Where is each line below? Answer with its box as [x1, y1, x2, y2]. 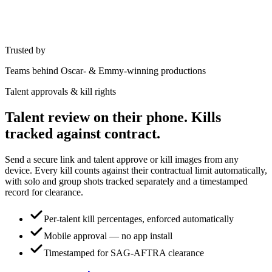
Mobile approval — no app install [44, 230, 172, 241]
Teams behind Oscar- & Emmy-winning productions [5, 65, 206, 76]
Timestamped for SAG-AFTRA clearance [44, 247, 204, 258]
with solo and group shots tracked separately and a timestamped [5, 175, 248, 186]
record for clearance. [5, 186, 83, 197]
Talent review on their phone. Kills [5, 109, 221, 125]
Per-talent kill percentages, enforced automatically [44, 213, 234, 224]
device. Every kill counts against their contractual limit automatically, [5, 165, 267, 175]
